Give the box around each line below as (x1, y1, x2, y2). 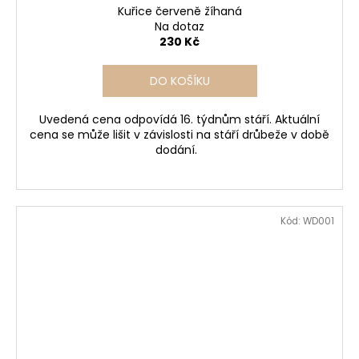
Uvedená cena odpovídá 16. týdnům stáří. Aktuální (39, 111, 320, 128)
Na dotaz (155, 18, 204, 35)
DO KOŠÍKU (149, 73, 210, 90)
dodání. (155, 142, 204, 159)
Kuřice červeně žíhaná (117, 3, 242, 20)
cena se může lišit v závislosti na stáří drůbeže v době (30, 127, 329, 143)
